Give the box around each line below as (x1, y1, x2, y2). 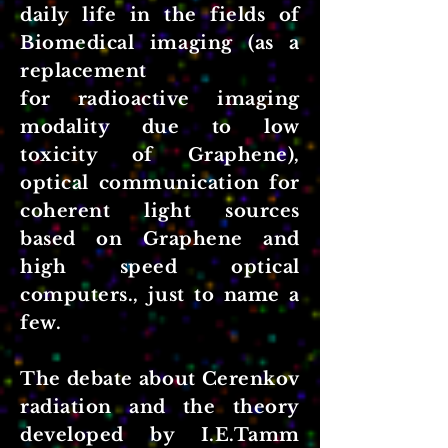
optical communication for (20, 172, 300, 194)
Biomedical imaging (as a (20, 32, 300, 54)
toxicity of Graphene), (20, 144, 300, 166)
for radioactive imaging (20, 88, 300, 110)
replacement (20, 60, 147, 82)
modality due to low (20, 116, 300, 138)
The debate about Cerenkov (20, 368, 300, 390)
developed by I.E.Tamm (20, 424, 300, 446)
